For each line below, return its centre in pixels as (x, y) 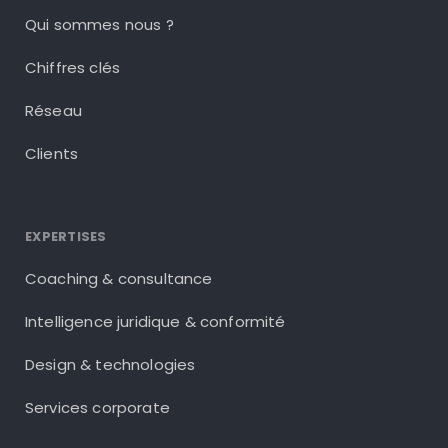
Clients (52, 154)
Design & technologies (110, 364)
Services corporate (97, 407)
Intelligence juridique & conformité (155, 321)
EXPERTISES (66, 237)
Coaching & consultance (119, 278)
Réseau (53, 111)
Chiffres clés (73, 68)
